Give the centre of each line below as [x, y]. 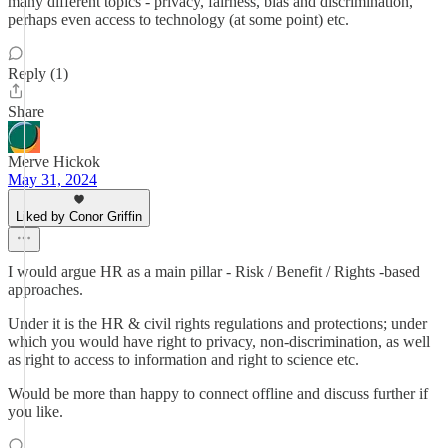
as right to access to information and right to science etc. [183, 359]
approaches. [45, 289]
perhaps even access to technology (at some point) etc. [178, 19]
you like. [35, 411]
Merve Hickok [54, 161]
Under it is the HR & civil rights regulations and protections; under [217, 323]
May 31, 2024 [52, 179]
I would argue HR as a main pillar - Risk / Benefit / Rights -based [214, 271]
